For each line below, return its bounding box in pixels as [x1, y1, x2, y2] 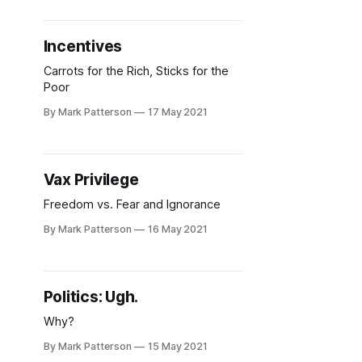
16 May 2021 [147, 223, 208, 235]
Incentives [43, 37, 123, 56]
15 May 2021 [147, 340, 208, 352]
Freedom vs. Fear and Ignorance [43, 197, 221, 212]
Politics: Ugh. [43, 288, 139, 306]
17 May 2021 [147, 106, 208, 118]
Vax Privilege [43, 170, 139, 189]
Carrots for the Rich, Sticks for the [43, 64, 229, 78]
